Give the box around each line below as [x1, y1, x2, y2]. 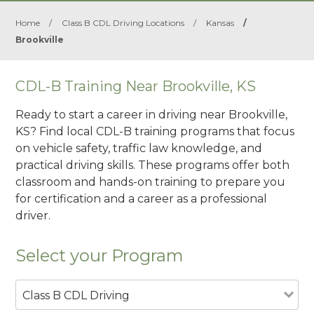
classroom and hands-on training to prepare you [15, 175, 286, 189]
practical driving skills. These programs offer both [15, 158, 290, 172]
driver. [15, 208, 51, 222]
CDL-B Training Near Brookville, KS [15, 78, 257, 95]
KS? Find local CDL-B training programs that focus [15, 124, 295, 138]
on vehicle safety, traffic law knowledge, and [15, 141, 263, 155]
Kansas [206, 18, 235, 28]
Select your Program [15, 245, 184, 266]
